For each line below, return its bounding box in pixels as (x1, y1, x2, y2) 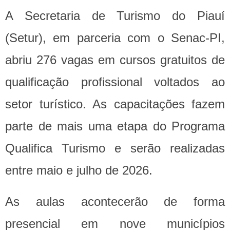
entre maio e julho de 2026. (5, 163, 152, 178)
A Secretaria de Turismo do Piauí (5, 9, 225, 23)
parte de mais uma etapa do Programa (5, 119, 225, 133)
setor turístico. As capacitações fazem (5, 97, 225, 111)
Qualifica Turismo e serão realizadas (5, 141, 225, 156)
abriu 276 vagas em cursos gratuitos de (5, 53, 225, 67)
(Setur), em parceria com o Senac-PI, (5, 31, 225, 45)
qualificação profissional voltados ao (5, 75, 225, 89)
